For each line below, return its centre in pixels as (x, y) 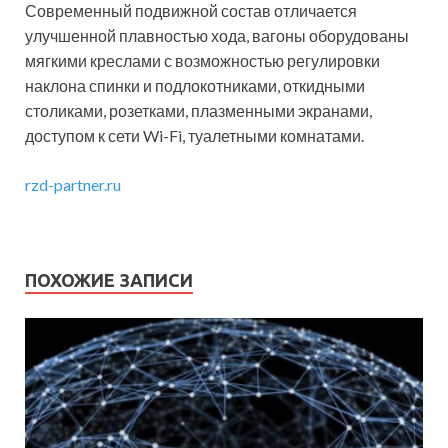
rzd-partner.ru (73, 184)
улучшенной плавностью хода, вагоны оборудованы (217, 35)
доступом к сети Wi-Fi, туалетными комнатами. (194, 135)
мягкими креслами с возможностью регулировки (202, 60)
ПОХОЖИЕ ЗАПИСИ (109, 279)
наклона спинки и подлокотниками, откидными (195, 85)
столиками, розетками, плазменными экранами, (198, 110)
